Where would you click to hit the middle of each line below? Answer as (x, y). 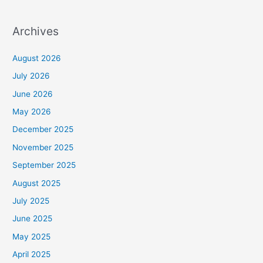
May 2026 (32, 112)
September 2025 (44, 165)
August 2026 (37, 58)
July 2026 (31, 76)
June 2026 (33, 94)
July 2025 (31, 201)
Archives (36, 31)
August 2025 (37, 183)
